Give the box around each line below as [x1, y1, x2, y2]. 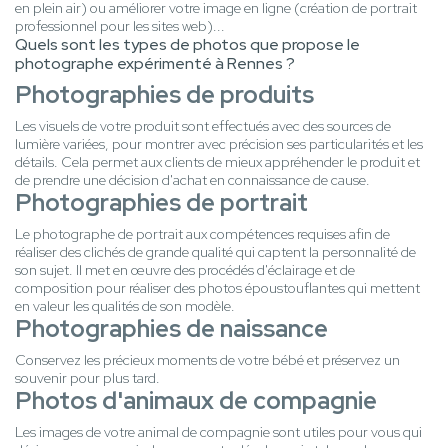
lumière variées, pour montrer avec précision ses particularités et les [15, 135, 423, 154]
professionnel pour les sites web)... [15, 17, 225, 36]
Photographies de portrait [15, 187, 308, 219]
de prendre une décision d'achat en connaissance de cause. [15, 171, 370, 190]
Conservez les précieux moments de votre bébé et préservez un [15, 351, 400, 370]
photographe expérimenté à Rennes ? [15, 53, 295, 75]
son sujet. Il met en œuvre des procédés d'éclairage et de [15, 261, 355, 280]
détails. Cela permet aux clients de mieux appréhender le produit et [15, 153, 420, 172]
